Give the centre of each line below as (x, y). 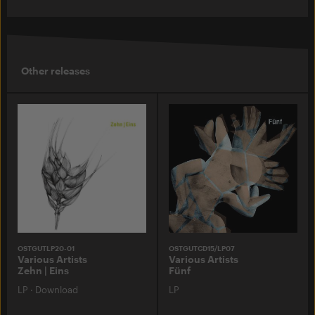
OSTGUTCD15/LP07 (202, 248)
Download (57, 289)
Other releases (56, 70)
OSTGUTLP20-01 (46, 248)
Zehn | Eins (43, 270)
